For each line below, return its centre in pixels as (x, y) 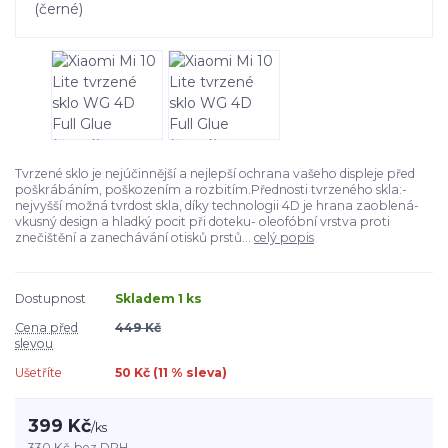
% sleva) (197, 372)
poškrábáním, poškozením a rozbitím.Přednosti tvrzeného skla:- (211, 189)
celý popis (284, 237)
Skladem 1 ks (158, 298)
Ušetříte (38, 372)
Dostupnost (50, 298)
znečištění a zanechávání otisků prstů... (134, 237)
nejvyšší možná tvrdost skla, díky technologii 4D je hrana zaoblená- (217, 205)
